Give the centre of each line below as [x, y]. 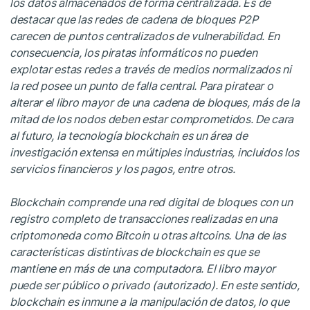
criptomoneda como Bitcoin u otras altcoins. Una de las [148, 235]
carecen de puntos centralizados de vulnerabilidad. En [145, 36]
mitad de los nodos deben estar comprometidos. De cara [152, 119]
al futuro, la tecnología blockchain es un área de [129, 135]
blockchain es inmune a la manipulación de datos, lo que [149, 301]
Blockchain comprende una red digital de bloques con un [151, 202]
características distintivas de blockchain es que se [135, 252]
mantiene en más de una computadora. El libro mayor [143, 268]
